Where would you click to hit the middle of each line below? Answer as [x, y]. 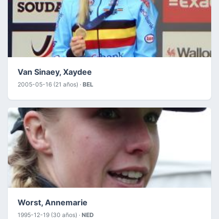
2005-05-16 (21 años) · [50, 84]
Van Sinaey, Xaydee [55, 72]
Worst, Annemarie [53, 202]
